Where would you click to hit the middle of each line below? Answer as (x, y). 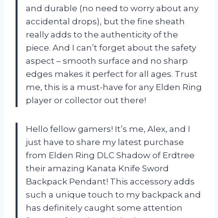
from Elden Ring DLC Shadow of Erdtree (110, 155)
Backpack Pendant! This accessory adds (110, 182)
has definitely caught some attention (104, 208)
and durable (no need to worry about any (112, 9)
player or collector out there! (86, 100)
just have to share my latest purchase (105, 142)
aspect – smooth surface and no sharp (107, 61)
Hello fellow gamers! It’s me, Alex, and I (108, 129)
